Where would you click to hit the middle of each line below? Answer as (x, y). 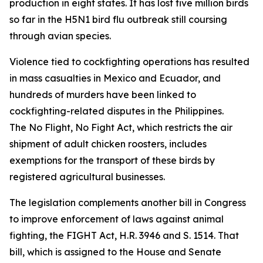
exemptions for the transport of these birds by (112, 160)
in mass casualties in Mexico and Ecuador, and (115, 78)
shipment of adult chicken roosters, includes (108, 144)
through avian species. (60, 36)
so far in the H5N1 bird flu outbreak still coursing (118, 19)
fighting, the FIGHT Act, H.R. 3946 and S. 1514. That (124, 235)
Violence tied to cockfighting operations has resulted (129, 62)
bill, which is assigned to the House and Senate (115, 252)
